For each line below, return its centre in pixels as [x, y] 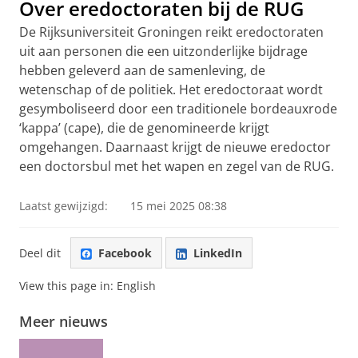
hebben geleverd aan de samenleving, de [142, 70]
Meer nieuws [64, 322]
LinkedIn [218, 253]
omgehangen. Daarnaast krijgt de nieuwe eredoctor [175, 147]
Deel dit [40, 253]
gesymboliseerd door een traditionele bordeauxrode [178, 109]
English [136, 286]
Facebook [125, 253]
